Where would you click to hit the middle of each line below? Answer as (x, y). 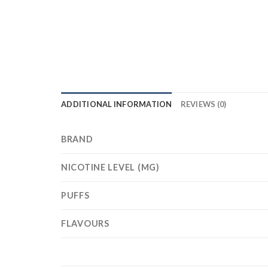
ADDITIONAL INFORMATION (117, 104)
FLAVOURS (85, 224)
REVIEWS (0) (203, 104)
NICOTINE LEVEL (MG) (110, 167)
